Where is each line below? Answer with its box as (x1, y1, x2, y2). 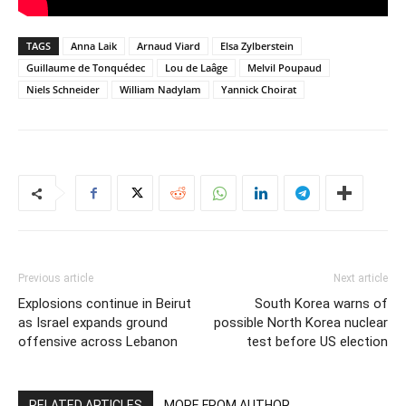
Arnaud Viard (137, 39, 200, 53)
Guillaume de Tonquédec (26, 61, 145, 75)
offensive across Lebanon (18, 333, 178, 351)
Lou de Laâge (165, 61, 227, 75)
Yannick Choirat (221, 82, 296, 97)
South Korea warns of (255, 295, 388, 313)
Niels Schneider (26, 82, 100, 97)
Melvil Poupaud (247, 61, 322, 75)
